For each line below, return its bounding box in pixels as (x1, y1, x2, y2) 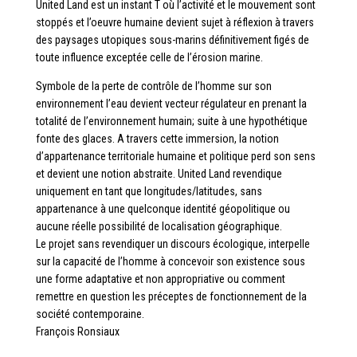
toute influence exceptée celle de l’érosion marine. (35, 50, 263, 64)
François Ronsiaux (35, 324, 120, 338)
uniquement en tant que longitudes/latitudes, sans (35, 184, 262, 198)
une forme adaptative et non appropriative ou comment (35, 272, 285, 285)
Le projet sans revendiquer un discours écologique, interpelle (35, 237, 310, 250)
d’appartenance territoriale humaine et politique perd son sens (35, 149, 316, 163)
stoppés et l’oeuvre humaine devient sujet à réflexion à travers (35, 15, 314, 29)
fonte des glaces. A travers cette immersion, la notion (35, 131, 279, 145)
